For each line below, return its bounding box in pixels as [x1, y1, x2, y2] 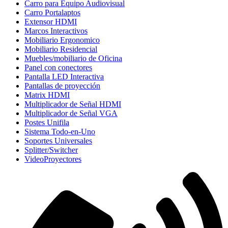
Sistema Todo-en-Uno [24, 127, 95, 136]
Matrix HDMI [24, 91, 70, 100]
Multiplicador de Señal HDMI [24, 100, 121, 109]
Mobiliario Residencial [24, 45, 97, 54]
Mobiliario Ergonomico [24, 36, 100, 45]
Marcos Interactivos [24, 26, 88, 36]
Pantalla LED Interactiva [24, 72, 104, 81]
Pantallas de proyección [24, 81, 100, 91]
